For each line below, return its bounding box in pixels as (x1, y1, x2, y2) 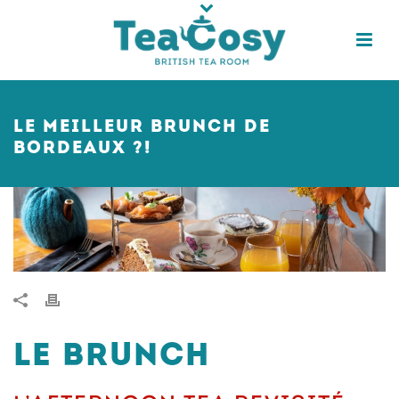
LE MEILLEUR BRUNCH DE (13, 118, 271, 136)
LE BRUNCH (13, 340, 210, 373)
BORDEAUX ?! (13, 140, 152, 158)
